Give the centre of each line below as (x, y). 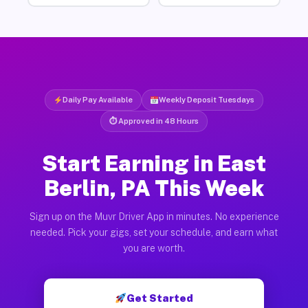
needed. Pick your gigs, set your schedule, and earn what (154, 232)
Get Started (160, 298)
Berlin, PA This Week (154, 188)
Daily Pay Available (97, 99)
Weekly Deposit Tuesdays (207, 99)
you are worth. (154, 248)
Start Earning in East (154, 163)
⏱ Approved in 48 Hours (154, 121)
